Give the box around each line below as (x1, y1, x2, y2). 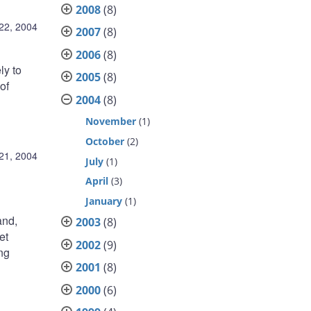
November (85, 115, 137, 128)
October (85, 134, 125, 148)
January (85, 194, 123, 208)
